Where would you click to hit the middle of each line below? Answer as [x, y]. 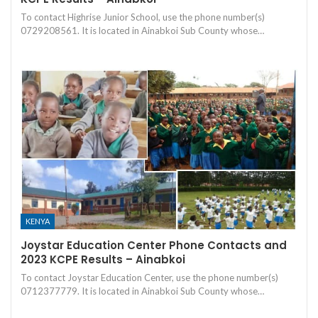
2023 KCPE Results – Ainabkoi [103, 260]
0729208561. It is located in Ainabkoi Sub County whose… [142, 30]
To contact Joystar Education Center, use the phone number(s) [149, 278]
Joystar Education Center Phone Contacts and [154, 246]
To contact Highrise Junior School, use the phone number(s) [143, 17]
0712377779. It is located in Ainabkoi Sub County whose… [142, 291]
